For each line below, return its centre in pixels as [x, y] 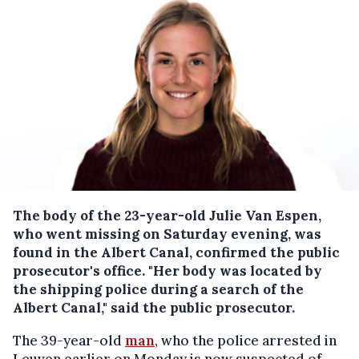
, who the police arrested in [246, 341]
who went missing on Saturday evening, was [167, 234]
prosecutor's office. [81, 271]
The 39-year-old [69, 341]
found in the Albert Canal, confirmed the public [176, 252]
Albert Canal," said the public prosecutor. [154, 308]
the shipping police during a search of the [158, 289]
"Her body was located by [235, 271]
